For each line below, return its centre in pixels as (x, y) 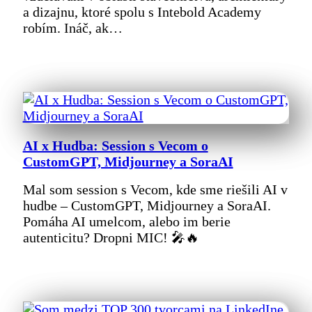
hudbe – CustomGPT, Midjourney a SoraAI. (147, 206)
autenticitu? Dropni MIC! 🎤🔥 (111, 238)
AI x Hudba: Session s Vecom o (115, 146)
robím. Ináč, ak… (72, 28)
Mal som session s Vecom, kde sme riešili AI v (155, 190)
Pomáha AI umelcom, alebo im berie (126, 222)
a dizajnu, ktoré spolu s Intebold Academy (142, 12)
